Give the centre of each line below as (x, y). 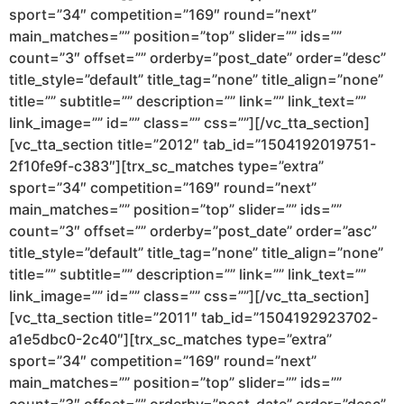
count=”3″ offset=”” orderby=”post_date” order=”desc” (197, 58)
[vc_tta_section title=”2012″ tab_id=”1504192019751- (193, 145)
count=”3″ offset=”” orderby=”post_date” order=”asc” (193, 231)
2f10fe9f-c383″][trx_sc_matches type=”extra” (166, 166)
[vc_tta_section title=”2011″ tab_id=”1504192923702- (193, 318)
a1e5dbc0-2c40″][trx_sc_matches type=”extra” (170, 340)
